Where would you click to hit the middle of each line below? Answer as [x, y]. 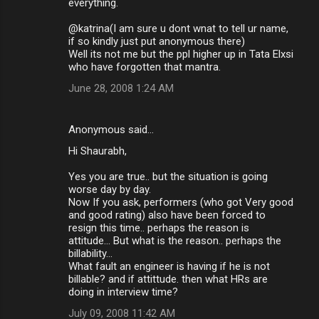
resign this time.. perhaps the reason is [159, 228]
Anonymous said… [111, 129]
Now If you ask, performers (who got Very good [181, 202]
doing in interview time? [123, 292]
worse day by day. [110, 189]
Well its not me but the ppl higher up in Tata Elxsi [181, 54]
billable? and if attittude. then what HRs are [168, 279]
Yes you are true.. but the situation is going [168, 176]
